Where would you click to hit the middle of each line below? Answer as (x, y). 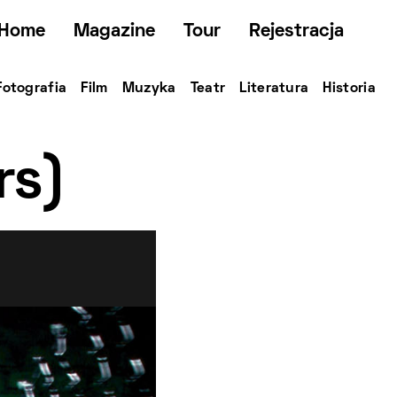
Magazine (114, 31)
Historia (349, 89)
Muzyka (149, 89)
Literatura (274, 89)
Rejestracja (296, 31)
